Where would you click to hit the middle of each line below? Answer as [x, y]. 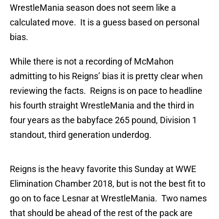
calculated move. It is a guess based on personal [105, 22]
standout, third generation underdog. [81, 135]
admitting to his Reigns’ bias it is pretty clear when [106, 76]
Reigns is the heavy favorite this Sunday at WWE [103, 169]
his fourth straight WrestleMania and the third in [102, 106]
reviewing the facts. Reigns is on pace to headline [106, 91]
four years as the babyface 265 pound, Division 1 [103, 120]
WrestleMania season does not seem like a [93, 8]
